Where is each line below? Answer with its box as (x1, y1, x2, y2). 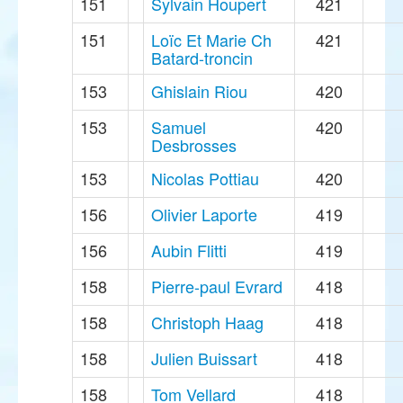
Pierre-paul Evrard (151, 274, 282, 299)
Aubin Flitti (151, 238, 227, 263)
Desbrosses (151, 133, 237, 157)
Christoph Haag (151, 310, 264, 335)
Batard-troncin (151, 46, 253, 70)
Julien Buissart (151, 346, 257, 371)
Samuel (151, 115, 206, 139)
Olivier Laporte (151, 202, 257, 227)
